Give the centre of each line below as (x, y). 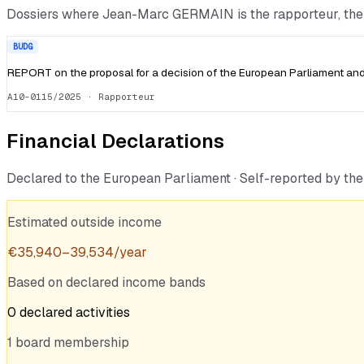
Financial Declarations (115, 141)
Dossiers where (54, 15)
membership (91, 343)
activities (103, 313)
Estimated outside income (84, 223)
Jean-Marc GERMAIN (168, 15)
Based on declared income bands (106, 283)
